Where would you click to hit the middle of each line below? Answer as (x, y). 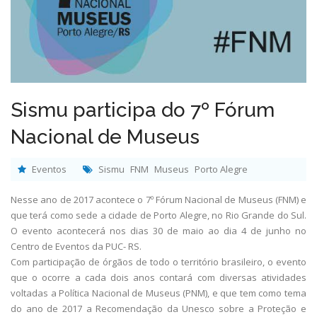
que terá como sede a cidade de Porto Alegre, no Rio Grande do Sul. (158, 215)
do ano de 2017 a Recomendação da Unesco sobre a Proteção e (158, 308)
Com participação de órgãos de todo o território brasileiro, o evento (158, 261)
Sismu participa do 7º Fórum (143, 110)
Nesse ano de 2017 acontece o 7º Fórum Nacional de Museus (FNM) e (158, 199)
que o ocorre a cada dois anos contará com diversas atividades (158, 277)
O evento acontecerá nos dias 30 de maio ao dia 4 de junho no (158, 230)
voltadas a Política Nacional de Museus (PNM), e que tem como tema (158, 293)
